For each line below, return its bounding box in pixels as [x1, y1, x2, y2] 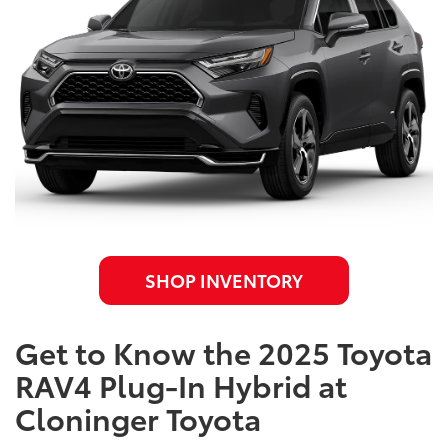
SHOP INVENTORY [144, 267, 303, 294]
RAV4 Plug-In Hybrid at [15, 363, 347, 407]
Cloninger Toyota [15, 396, 261, 440]
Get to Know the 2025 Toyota [15, 330, 432, 374]
